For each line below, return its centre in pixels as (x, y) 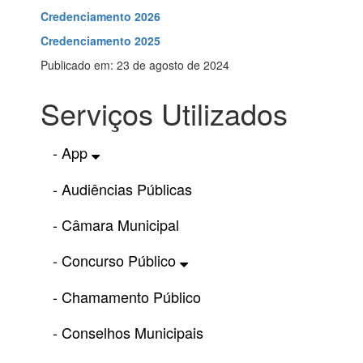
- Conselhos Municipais (128, 333)
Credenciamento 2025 (100, 41)
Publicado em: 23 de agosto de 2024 (135, 65)
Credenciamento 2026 (100, 17)
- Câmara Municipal (116, 225)
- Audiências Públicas (122, 189)
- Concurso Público (116, 261)
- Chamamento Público (127, 297)
